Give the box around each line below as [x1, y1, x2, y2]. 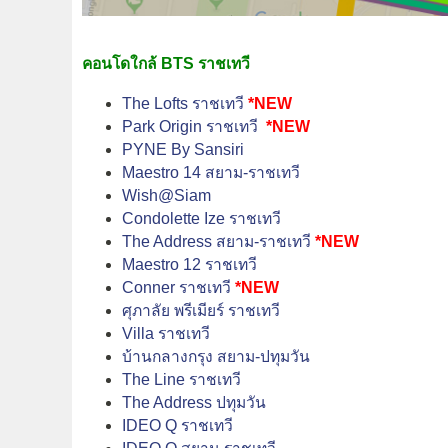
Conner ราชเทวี [122, 278, 231, 296]
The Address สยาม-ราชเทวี [122, 232, 311, 250]
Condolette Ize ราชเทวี [122, 209, 281, 227]
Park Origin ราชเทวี [122, 117, 258, 135]
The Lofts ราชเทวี [122, 94, 244, 112]
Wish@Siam [122, 186, 211, 204]
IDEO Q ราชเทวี [122, 416, 233, 434]
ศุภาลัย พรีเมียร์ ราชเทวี [122, 301, 280, 319]
